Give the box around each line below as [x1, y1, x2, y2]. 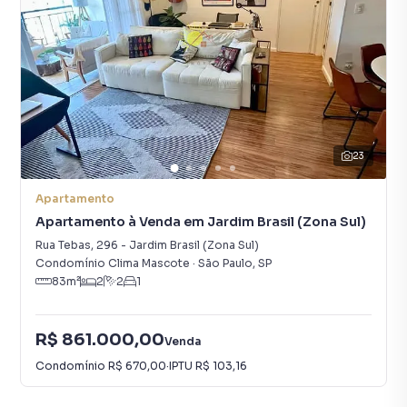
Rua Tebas [35, 238, 91, 252]
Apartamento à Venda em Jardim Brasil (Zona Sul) [35, 213, 366, 230]
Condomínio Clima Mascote [35, 256, 190, 270]
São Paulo [198, 256, 253, 270]
